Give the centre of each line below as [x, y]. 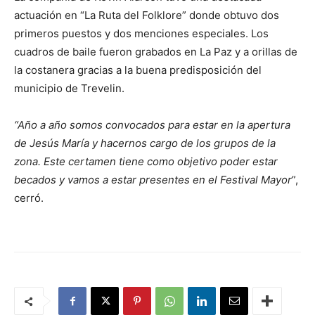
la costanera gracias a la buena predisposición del [138, 70]
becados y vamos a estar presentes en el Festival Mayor [153, 180]
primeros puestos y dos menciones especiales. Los [141, 33]
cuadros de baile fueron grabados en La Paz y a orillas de [156, 52]
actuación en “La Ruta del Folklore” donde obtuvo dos [147, 15]
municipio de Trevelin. [69, 88]
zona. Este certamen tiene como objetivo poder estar [146, 161]
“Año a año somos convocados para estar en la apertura [152, 125]
